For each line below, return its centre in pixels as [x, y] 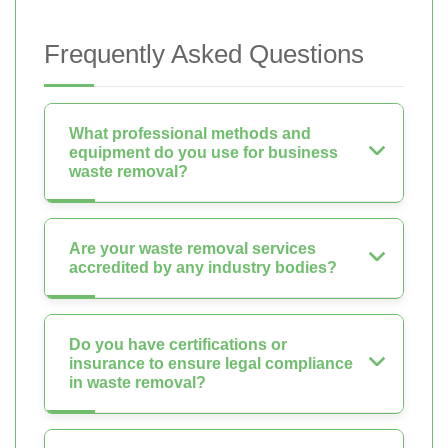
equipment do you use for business [203, 152]
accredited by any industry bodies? [203, 267]
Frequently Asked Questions [204, 53]
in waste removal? [137, 382]
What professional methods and [190, 133]
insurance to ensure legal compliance [211, 363]
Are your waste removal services [192, 248]
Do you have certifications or [178, 344]
